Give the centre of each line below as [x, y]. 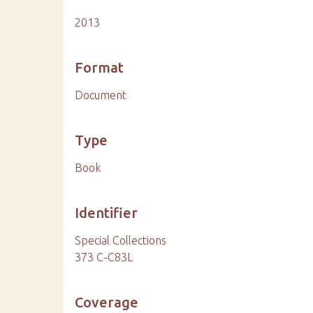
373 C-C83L [104, 257]
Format [100, 67]
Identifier [107, 213]
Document [101, 95]
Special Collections [121, 240]
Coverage [107, 302]
